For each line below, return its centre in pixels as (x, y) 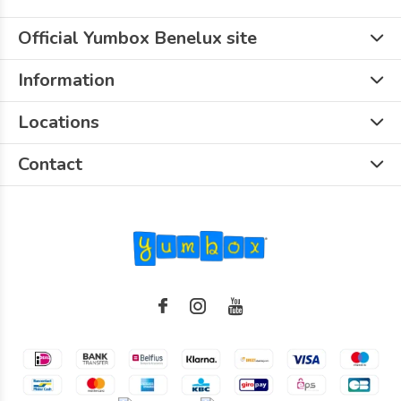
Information (66, 80)
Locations (59, 122)
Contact (50, 164)
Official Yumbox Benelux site (137, 38)
